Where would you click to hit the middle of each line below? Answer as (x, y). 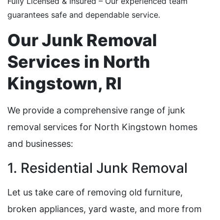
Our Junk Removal (82, 40)
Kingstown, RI (65, 83)
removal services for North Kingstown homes (102, 127)
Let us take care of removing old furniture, (95, 192)
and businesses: (40, 144)
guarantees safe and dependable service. (84, 15)
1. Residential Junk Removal (97, 168)
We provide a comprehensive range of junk (96, 110)
